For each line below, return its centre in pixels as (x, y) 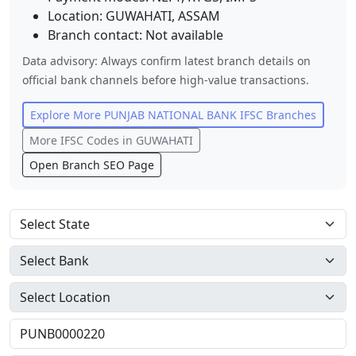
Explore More (67, 115)
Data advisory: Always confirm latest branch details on (166, 61)
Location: (77, 16)
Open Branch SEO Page (92, 165)
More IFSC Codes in (83, 140)
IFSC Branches (277, 115)
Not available (184, 35)
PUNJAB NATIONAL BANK (170, 115)
